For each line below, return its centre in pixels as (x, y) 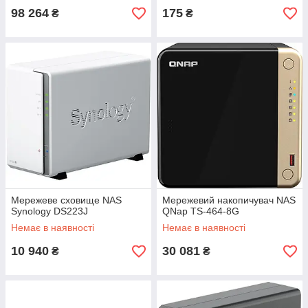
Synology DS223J (49, 211)
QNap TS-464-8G (201, 211)
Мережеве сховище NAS (66, 200)
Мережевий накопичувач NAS (229, 200)
